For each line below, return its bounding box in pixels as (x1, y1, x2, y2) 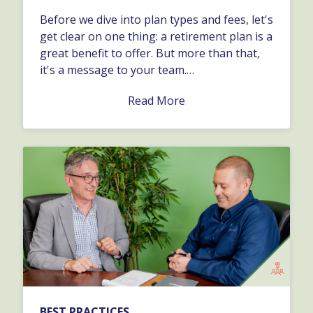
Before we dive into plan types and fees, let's (40, 12, 273, 28)
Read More (128, 93, 185, 109)
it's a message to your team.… (40, 62, 194, 78)
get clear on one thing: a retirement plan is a (40, 29, 272, 45)
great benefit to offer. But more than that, (40, 45, 260, 61)
